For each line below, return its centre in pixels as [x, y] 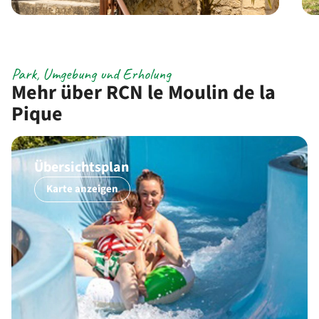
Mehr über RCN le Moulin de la [143, 93]
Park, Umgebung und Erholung [91, 74]
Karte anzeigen [82, 189]
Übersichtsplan [82, 168]
